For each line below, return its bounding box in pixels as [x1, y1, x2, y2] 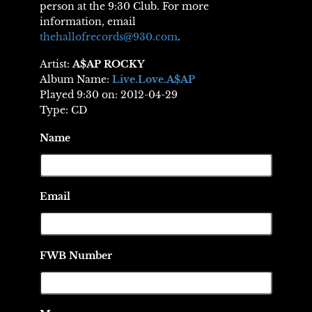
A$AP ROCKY [72, 58, 145, 71]
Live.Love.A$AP [111, 73, 195, 86]
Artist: [39, 58, 72, 71]
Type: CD [39, 104, 87, 117]
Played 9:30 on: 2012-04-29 [39, 88, 178, 102]
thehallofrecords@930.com [39, 30, 178, 43]
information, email [39, 15, 136, 28]
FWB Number [39, 249, 112, 262]
